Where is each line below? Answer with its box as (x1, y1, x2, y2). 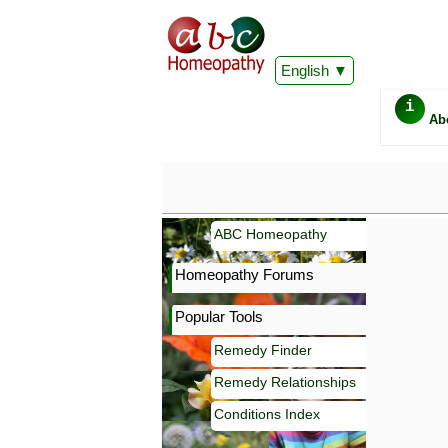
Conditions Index (214, 406, 320, 422)
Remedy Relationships (214, 374, 356, 390)
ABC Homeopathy (214, 226, 327, 242)
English (281, 62, 329, 79)
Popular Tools (175, 308, 263, 325)
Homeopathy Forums (175, 266, 314, 283)
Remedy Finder (214, 342, 312, 358)
